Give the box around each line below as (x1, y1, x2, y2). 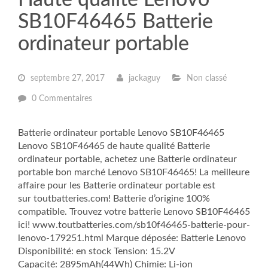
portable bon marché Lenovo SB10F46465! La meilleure (18, 167, 249, 177)
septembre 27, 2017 (28, 74, 105, 83)
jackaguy (126, 74, 160, 83)
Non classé (184, 74, 227, 83)
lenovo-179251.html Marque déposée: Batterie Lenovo (18, 233, 246, 243)
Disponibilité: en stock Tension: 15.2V (18, 246, 175, 256)
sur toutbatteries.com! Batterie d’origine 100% (18, 194, 210, 203)
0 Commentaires (32, 95, 92, 103)
